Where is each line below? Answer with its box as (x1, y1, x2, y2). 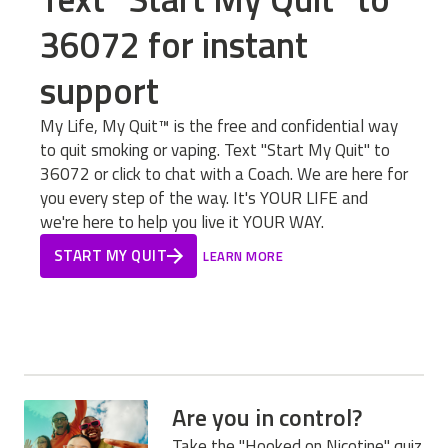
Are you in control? (172, 398, 362, 435)
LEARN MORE (203, 245, 284, 266)
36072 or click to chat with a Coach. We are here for (40, 160, 408, 187)
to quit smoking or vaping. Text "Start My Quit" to (40, 136, 390, 163)
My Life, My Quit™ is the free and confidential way (40, 112, 398, 139)
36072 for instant (40, 16, 308, 72)
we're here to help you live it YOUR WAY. (40, 208, 324, 235)
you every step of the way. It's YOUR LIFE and (40, 184, 368, 211)
